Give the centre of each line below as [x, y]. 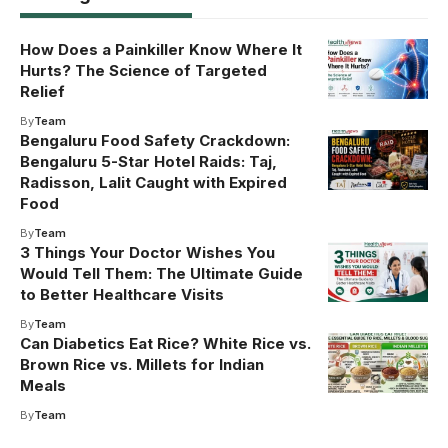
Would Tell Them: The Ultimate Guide [161, 273]
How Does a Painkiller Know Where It [161, 49]
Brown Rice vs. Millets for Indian [142, 364]
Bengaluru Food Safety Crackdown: [155, 140]
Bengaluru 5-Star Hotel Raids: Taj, [148, 161]
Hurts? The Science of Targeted [143, 70]
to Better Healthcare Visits [122, 294]
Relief [42, 91]
